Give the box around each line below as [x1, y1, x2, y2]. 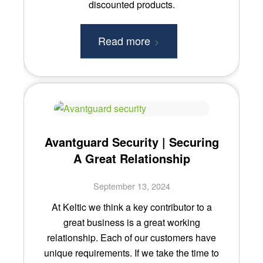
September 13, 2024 [93, 179, 170, 192]
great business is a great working [63, 215, 200, 229]
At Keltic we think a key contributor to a [51, 200, 212, 214]
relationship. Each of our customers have [47, 230, 216, 244]
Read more [97, 32, 150, 48]
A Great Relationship [73, 149, 190, 167]
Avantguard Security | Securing [44, 133, 219, 150]
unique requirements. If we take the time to [44, 245, 219, 259]
